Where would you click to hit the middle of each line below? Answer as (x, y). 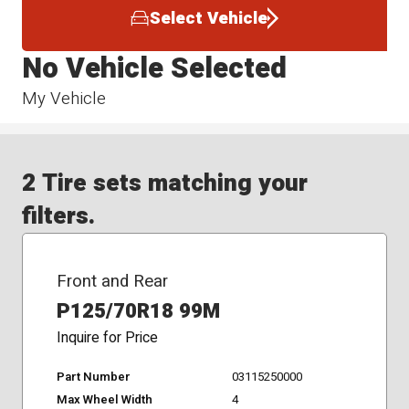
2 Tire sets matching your (165, 184)
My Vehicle (64, 98)
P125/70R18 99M (138, 311)
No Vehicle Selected (155, 68)
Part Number (93, 377)
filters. (59, 216)
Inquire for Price (107, 338)
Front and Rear (112, 281)
